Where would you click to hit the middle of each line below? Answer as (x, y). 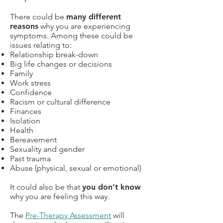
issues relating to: (41, 45)
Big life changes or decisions (61, 64)
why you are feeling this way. (60, 196)
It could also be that (46, 187)
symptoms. (30, 36)
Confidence (31, 92)
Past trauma (30, 159)
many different (94, 17)
